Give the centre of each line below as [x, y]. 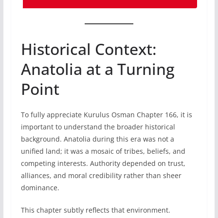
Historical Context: [89, 49]
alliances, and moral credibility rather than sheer [101, 175]
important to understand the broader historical [98, 127]
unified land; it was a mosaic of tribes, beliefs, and [103, 151]
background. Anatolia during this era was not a [97, 139]
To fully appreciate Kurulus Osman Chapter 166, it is [106, 114]
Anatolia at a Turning [98, 69]
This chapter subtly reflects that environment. [95, 210]
